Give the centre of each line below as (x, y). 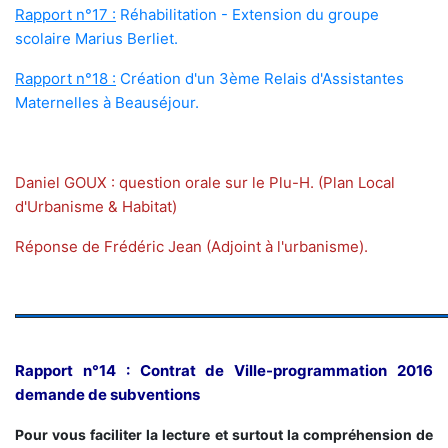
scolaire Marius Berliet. (96, 39)
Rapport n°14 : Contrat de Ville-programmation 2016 (224, 371)
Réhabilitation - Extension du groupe (247, 15)
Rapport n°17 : (65, 15)
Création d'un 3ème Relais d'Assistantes (260, 79)
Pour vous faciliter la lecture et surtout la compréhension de (224, 435)
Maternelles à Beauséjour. (107, 103)
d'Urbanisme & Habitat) (96, 207)
